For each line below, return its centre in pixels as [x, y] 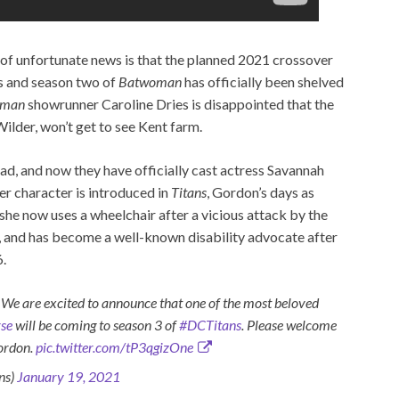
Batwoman [150, 81]
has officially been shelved [263, 81]
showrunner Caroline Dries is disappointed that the [179, 104]
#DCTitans [210, 325]
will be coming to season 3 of [96, 325]
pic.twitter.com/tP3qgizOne [114, 347]
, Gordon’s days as [261, 192]
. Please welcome [289, 325]
